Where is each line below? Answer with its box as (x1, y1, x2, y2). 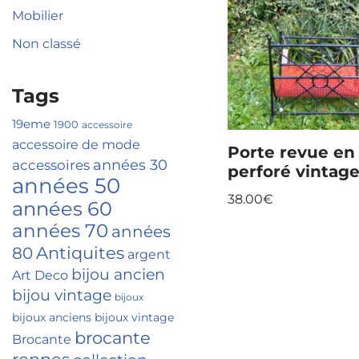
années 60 (12, 197, 112, 220)
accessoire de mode (12, 136, 140, 152)
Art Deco (12, 267, 68, 283)
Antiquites (36, 242, 124, 263)
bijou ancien (71, 265, 165, 284)
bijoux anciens (12, 310, 91, 325)
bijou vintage (12, 286, 111, 305)
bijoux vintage (95, 310, 174, 325)
